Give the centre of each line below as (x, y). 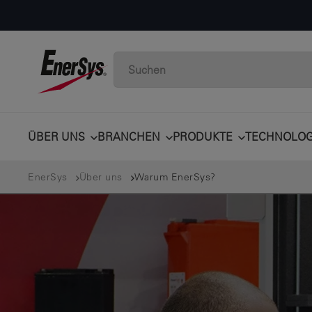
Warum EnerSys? (175, 177)
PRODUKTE (203, 136)
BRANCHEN (129, 136)
